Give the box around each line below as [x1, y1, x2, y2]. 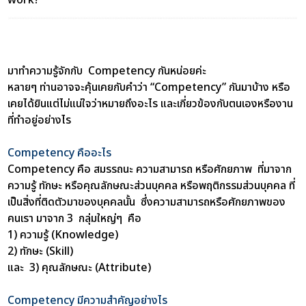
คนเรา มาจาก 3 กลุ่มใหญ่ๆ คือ [8, 210, 142, 227]
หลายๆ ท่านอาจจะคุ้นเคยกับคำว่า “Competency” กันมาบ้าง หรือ [8, 79, 291, 96]
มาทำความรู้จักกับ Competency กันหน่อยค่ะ [8, 62, 207, 79]
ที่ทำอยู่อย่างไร [8, 111, 72, 128]
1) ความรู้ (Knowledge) [8, 226, 124, 243]
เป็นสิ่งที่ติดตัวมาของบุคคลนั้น [8, 193, 139, 210]
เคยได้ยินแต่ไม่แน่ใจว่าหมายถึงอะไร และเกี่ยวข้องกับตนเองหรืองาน [8, 95, 294, 112]
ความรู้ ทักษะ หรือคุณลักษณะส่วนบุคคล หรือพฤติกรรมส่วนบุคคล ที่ [8, 177, 296, 194]
